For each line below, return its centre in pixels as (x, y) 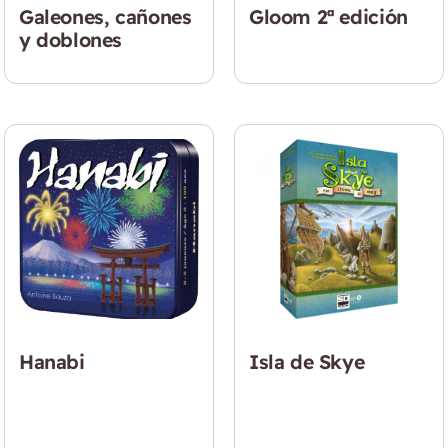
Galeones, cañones (105, 17)
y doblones (71, 40)
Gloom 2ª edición (328, 17)
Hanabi (52, 361)
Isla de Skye (307, 361)
